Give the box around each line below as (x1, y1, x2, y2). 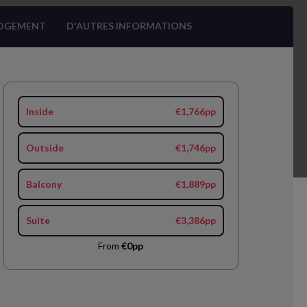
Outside (25, 142, 64, 153)
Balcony (25, 178, 62, 190)
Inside (25, 106, 53, 117)
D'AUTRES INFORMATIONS (66, 20, 192, 32)
